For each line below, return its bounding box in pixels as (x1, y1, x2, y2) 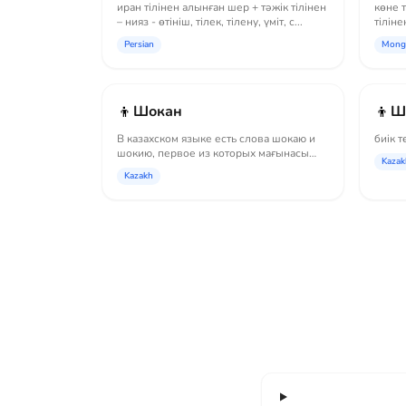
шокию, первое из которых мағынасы (117, 146, 309, 160)
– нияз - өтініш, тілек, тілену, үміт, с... (117, 14, 303, 29)
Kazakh (124, 169, 153, 182)
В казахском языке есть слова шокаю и (117, 131, 315, 146)
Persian (124, 38, 154, 51)
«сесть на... (117, 160, 171, 175)
